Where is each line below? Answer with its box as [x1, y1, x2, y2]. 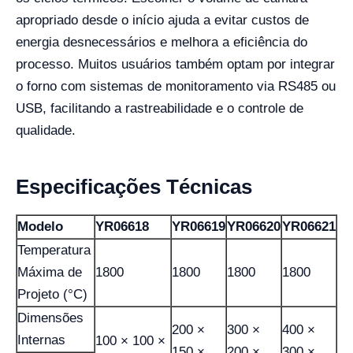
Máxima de [17, 264, 82, 280]
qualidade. [16, 122, 76, 138]
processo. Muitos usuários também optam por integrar [16, 56, 335, 72]
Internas [17, 332, 65, 347]
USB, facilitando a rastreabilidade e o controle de [16, 100, 303, 116]
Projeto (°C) [17, 286, 87, 302]
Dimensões [17, 310, 84, 325]
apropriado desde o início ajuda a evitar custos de [16, 12, 309, 28]
